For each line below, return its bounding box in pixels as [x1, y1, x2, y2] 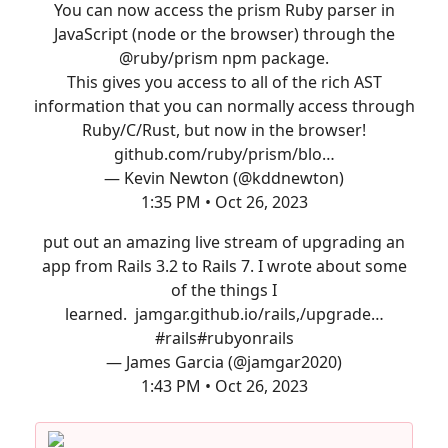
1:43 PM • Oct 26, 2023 [140, 375, 308, 397]
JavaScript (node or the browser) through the [53, 23, 395, 45]
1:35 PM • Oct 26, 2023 [140, 191, 308, 213]
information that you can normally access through [33, 95, 415, 117]
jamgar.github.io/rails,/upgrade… [134, 303, 384, 325]
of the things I [171, 279, 277, 301]
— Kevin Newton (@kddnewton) [104, 167, 344, 189]
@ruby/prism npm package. [119, 47, 329, 69]
